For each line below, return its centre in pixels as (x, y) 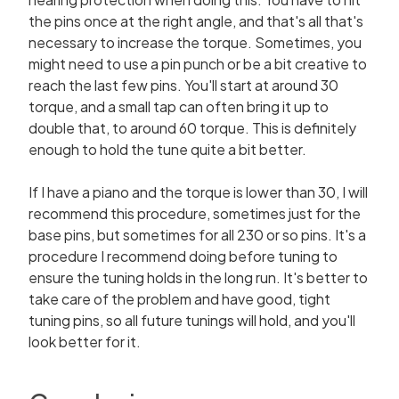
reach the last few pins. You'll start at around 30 (183, 85)
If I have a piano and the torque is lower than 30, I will (198, 192)
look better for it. (85, 342)
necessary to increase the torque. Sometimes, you (195, 42)
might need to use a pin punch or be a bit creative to (198, 64)
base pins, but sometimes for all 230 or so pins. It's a (197, 235)
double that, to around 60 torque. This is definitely (192, 128)
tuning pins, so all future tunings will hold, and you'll (192, 320)
